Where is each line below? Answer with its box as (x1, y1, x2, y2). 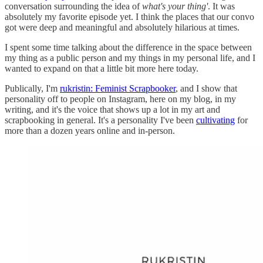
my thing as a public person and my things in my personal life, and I (5, 52, 255, 63)
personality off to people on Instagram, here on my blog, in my (5, 93, 236, 104)
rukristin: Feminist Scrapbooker (60, 83, 176, 93)
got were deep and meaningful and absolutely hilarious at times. (5, 22, 240, 32)
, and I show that (176, 83, 237, 93)
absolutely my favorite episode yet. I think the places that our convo (5, 11, 254, 22)
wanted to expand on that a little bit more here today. (5, 63, 198, 73)
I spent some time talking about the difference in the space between (5, 42, 252, 52)
